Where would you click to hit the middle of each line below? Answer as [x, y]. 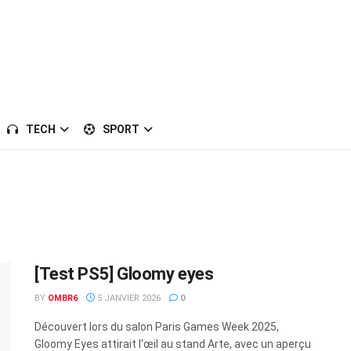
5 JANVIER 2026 [128, 298]
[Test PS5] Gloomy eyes [124, 274]
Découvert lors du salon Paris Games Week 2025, [157, 327]
